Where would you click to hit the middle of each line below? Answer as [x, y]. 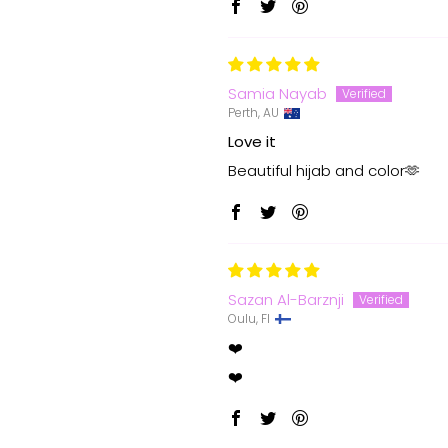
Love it [252, 142]
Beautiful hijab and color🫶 [324, 171]
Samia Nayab [277, 94]
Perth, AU [253, 113]
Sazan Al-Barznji [286, 300]
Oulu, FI [249, 319]
